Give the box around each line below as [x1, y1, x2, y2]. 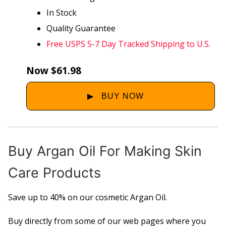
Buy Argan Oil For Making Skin [8, 143, 202, 160]
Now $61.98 [26, 64, 81, 78]
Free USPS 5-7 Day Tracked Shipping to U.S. [46, 38, 210, 50]
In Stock [46, 7, 77, 19]
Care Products [8, 164, 101, 182]
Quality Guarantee [46, 23, 116, 34]
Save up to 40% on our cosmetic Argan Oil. [8, 191, 167, 203]
